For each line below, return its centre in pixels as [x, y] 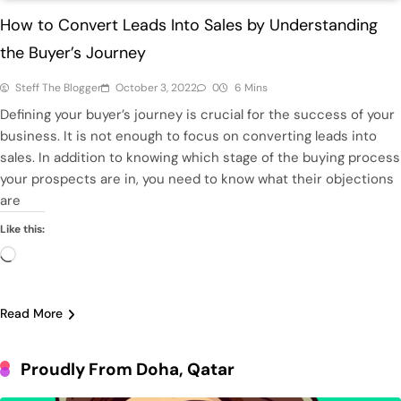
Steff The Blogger [58, 88]
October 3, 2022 [156, 88]
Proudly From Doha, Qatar [128, 370]
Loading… [43, 256]
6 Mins [251, 88]
